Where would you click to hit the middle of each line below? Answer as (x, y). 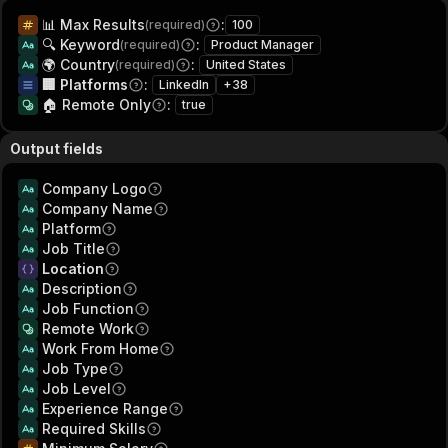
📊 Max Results (93, 24)
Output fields (56, 148)
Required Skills (94, 428)
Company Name (97, 208)
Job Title (73, 248)
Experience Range (105, 408)
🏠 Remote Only (96, 104)
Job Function (88, 308)
